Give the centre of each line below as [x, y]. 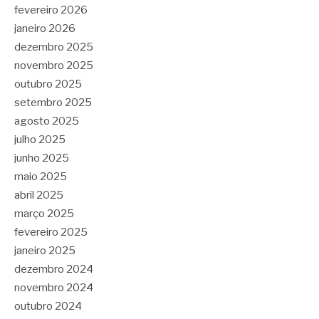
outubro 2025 [48, 84]
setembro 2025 [53, 102]
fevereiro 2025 [51, 232]
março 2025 [44, 213]
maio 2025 [41, 176]
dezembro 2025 [54, 47]
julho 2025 [40, 139]
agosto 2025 [47, 121]
